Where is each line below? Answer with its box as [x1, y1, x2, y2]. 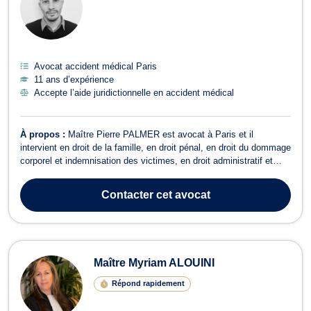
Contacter [101, 188, 153, 201]
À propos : [20, 128, 68, 140]
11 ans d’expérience [34, 74, 114, 85]
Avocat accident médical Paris [34, 60, 157, 72]
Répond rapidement [111, 279, 185, 288]
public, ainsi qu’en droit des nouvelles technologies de [20, 168, 237, 179]
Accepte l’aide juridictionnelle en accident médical [34, 87, 234, 98]
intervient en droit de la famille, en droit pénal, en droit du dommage [20, 142, 291, 153]
